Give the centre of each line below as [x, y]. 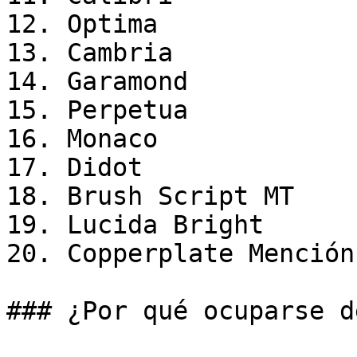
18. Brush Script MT [150, 196]
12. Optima [82, 24]
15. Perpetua [97, 110]
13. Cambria [90, 53]
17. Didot [75, 167]
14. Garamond [97, 81]
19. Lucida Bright [135, 225]
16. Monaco [82, 139]
